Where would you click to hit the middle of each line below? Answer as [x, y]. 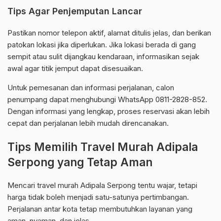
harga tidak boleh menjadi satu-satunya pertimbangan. [98, 197]
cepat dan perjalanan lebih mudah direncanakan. [88, 123]
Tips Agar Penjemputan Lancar [75, 11]
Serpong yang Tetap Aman [80, 162]
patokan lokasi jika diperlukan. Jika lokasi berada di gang [102, 45]
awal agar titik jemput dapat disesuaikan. [75, 69]
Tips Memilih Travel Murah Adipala [103, 147]
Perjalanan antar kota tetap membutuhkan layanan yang [100, 209]
